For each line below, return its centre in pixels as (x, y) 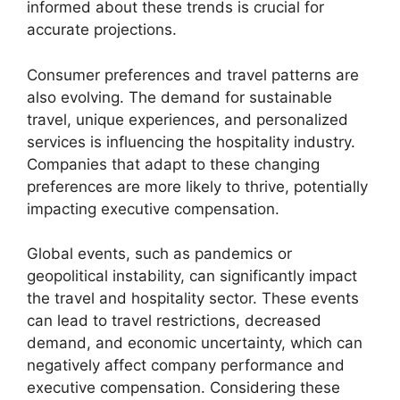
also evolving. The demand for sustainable (179, 97)
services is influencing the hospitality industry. (191, 142)
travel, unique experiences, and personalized (187, 119)
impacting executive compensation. (153, 208)
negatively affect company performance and (186, 366)
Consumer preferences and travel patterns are (193, 75)
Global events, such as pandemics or (159, 254)
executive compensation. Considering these (183, 388)
